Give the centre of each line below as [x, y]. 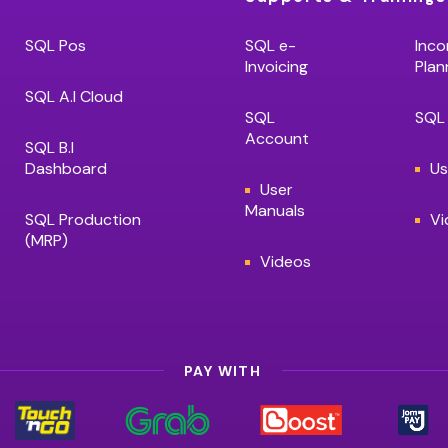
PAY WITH [223, 371]
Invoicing [276, 66]
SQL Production [83, 219]
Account [277, 138]
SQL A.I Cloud [74, 96]
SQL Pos [55, 45]
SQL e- [270, 45]
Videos [285, 261]
